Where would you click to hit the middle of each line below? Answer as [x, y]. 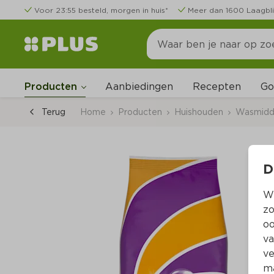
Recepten [217, 87]
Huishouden [199, 112]
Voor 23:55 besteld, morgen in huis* [101, 10]
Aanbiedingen [139, 87]
